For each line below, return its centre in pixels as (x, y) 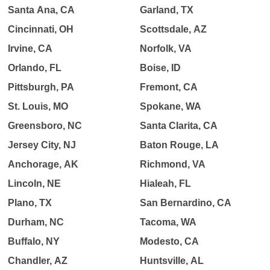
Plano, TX (30, 203)
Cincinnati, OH (41, 29)
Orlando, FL (35, 68)
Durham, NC (36, 222)
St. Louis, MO (38, 106)
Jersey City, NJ (42, 145)
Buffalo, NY (34, 241)
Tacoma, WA (168, 222)
